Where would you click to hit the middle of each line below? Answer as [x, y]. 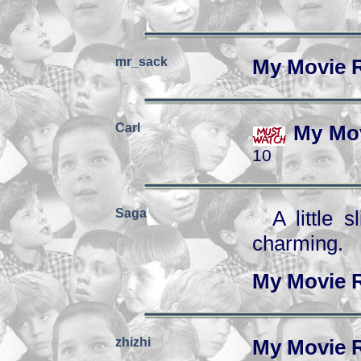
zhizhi [133, 342]
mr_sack [141, 62]
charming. [298, 243]
